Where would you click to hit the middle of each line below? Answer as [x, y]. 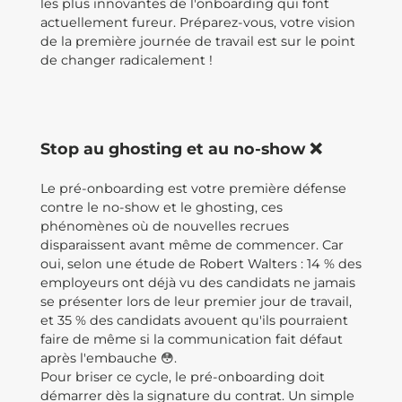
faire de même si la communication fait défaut [192, 339]
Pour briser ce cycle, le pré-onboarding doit [183, 377]
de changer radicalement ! [127, 60]
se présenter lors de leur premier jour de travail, [196, 301]
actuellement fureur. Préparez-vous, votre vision [198, 22]
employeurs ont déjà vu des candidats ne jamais [198, 283]
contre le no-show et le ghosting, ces [162, 207]
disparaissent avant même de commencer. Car [192, 245]
